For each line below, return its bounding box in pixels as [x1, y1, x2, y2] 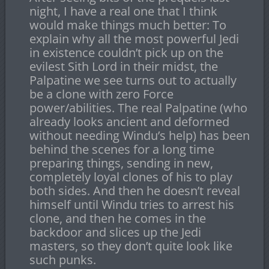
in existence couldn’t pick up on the [29, 44, 223, 61]
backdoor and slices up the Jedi [29, 224, 201, 241]
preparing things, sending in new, [29, 155, 213, 172]
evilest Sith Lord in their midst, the [29, 58, 218, 75]
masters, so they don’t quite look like [29, 238, 232, 255]
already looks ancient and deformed [29, 113, 229, 130]
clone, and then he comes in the [29, 210, 206, 227]
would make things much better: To [29, 17, 226, 34]
